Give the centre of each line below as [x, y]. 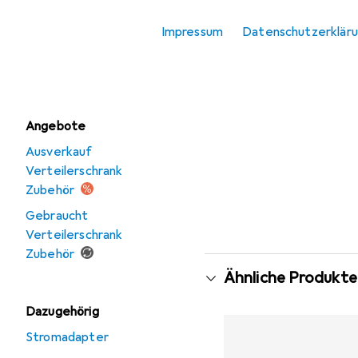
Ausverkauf [59, 152]
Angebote [56, 126]
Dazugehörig [62, 312]
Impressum [192, 32]
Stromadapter [67, 337]
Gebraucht [57, 216]
